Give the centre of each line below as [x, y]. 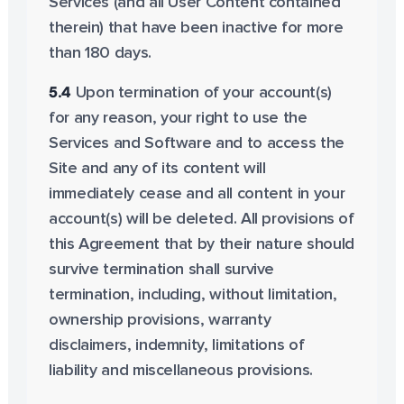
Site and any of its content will [157, 169]
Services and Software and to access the [196, 143]
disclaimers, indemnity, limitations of [176, 345]
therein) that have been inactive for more [196, 28]
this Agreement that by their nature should [201, 244]
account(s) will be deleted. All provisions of [201, 219]
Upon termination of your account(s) [202, 93]
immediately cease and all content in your [197, 194]
